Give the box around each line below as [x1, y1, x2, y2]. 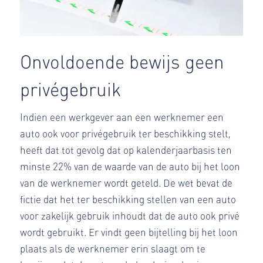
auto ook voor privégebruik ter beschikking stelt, [19, 126, 231, 140]
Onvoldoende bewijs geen [19, 49, 224, 73]
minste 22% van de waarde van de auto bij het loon [19, 159, 240, 173]
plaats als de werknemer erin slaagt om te [19, 241, 205, 255]
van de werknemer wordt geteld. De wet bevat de [19, 176, 232, 189]
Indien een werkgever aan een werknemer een [19, 110, 224, 123]
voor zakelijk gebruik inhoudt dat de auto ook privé [19, 208, 240, 222]
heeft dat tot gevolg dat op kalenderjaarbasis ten [19, 143, 232, 156]
